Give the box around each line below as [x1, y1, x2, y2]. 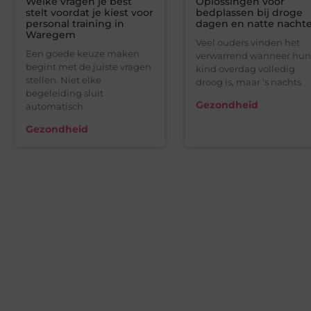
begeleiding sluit [26, 87, 103, 99]
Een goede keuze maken [26, 47, 140, 59]
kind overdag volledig [195, 62, 295, 74]
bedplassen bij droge [195, 6, 303, 19]
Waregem [26, 28, 76, 41]
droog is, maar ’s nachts [195, 76, 301, 87]
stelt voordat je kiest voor [26, 6, 153, 19]
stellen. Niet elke [26, 74, 101, 85]
